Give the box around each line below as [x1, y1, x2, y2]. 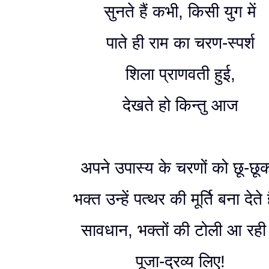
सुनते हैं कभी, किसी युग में [104, 2, 256, 21]
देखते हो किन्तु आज [122, 96, 238, 115]
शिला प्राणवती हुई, [125, 65, 235, 83]
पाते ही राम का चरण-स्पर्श [106, 34, 255, 52]
